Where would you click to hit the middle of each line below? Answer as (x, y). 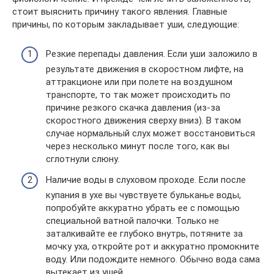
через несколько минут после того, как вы (138, 146)
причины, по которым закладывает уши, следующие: (126, 24)
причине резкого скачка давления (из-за (133, 108)
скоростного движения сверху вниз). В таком (143, 120)
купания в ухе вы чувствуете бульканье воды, (143, 195)
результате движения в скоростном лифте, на (145, 69)
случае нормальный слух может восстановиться (150, 133)
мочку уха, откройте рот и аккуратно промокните (153, 246)
